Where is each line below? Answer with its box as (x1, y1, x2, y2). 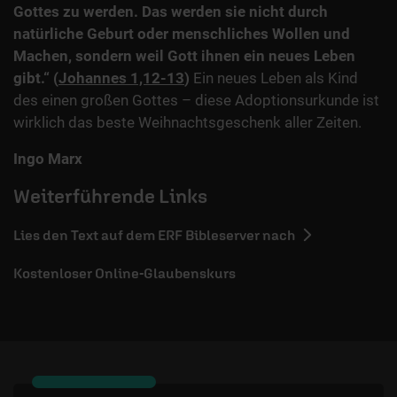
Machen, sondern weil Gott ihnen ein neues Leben (13, 47, 355, 66)
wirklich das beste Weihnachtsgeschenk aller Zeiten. (13, 113, 362, 132)
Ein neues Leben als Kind (193, 69, 358, 88)
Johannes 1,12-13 (58, 69, 184, 88)
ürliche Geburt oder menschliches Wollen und (35, 25, 350, 43)
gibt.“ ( (13, 69, 58, 88)
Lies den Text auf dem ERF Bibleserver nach (13, 227, 295, 244)
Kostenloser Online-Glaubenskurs (13, 265, 236, 282)
